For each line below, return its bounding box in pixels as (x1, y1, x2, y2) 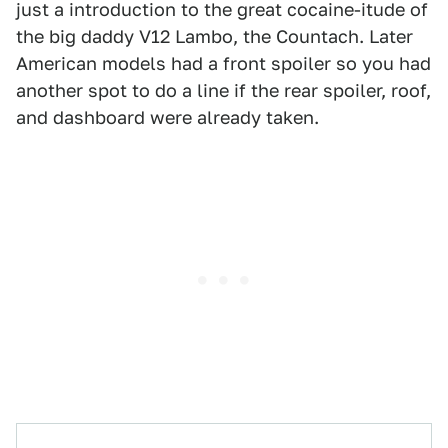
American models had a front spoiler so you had (16, 53, 431, 74)
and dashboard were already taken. (16, 107, 319, 128)
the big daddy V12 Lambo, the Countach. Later (16, 26, 413, 47)
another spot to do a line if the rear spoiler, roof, (16, 80, 431, 101)
